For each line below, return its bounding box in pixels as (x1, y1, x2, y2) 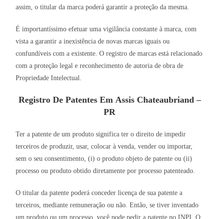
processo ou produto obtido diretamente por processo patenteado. (16, 167, 196, 175)
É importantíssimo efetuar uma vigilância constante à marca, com (16, 25, 197, 33)
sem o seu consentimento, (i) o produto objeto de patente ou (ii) (16, 155, 193, 163)
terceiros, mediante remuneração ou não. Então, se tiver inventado (16, 201, 199, 209)
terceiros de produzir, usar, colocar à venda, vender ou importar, (16, 143, 193, 151)
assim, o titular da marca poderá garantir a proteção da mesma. (16, 3, 190, 11)
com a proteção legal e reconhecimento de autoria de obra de (16, 62, 184, 70)
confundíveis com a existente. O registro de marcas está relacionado (16, 50, 203, 58)
